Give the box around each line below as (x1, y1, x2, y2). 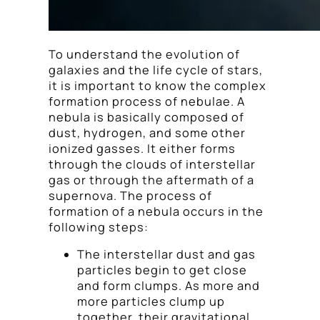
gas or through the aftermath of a (49, 171, 254, 188)
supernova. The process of (49, 187, 212, 204)
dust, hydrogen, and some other (49, 124, 246, 141)
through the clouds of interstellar (49, 156, 256, 172)
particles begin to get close (77, 262, 247, 279)
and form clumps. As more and (77, 278, 260, 294)
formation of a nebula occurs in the (49, 203, 264, 219)
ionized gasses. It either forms (49, 140, 236, 156)
